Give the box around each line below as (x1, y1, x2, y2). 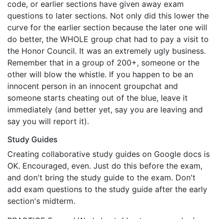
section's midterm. (7, 196, 75, 206)
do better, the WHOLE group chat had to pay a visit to (7, 34, 209, 44)
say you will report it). (7, 116, 89, 126)
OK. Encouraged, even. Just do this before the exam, (7, 161, 202, 171)
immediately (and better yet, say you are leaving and (7, 105, 203, 114)
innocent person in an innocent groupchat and (7, 81, 178, 91)
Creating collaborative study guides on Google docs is (7, 149, 210, 159)
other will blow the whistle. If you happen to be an (7, 69, 193, 79)
